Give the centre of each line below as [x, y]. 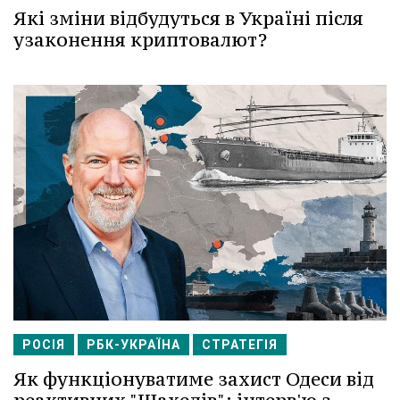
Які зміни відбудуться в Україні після [188, 19]
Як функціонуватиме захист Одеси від [194, 379]
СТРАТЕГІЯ [240, 345]
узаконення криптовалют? [140, 40]
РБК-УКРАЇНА [133, 345]
